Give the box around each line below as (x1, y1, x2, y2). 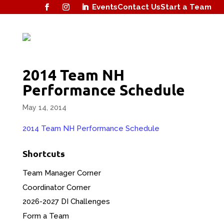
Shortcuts (22, 147, 65, 159)
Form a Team (22, 211, 69, 220)
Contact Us (117, 2, 160, 11)
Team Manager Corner (22, 168, 101, 178)
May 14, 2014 (22, 103, 66, 112)
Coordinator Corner (22, 182, 90, 192)
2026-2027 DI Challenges (22, 197, 110, 206)
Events (92, 2, 117, 11)
